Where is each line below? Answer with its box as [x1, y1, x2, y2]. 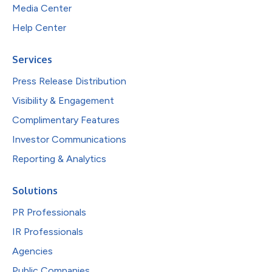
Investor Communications [12, 133, 126, 145]
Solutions [12, 184, 58, 197]
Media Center [12, 2, 72, 14]
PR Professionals [12, 206, 86, 218]
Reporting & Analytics [12, 152, 106, 165]
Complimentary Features [12, 114, 120, 126]
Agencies [12, 245, 53, 257]
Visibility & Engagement [12, 94, 114, 106]
